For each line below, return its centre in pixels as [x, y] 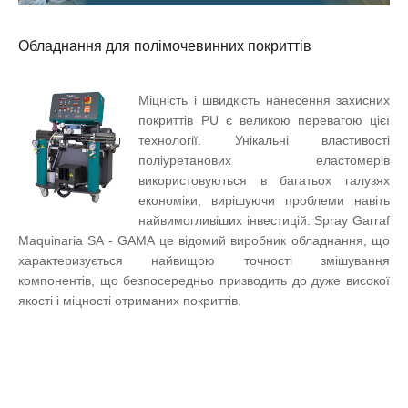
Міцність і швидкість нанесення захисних [264, 101]
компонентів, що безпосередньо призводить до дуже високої [204, 281]
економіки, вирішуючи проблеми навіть [264, 201]
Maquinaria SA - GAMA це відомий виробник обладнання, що [204, 241]
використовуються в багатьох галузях [264, 181]
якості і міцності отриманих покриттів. [130, 301]
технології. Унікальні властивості [264, 141]
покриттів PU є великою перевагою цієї [264, 121]
